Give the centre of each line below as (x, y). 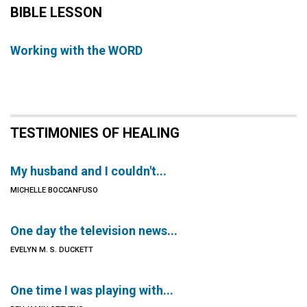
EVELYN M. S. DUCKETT (52, 250)
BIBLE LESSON (56, 12)
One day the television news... (94, 231)
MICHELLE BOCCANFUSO (54, 190)
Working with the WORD (76, 50)
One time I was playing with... (92, 290)
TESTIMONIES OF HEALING (95, 133)
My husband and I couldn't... (88, 171)
